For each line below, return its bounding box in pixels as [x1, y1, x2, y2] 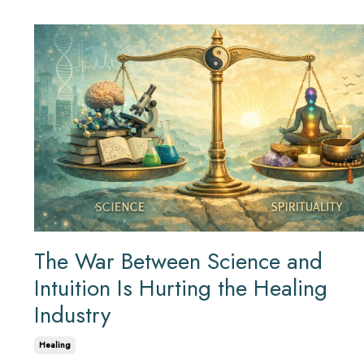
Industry [34, 298, 110, 332]
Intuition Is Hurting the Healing [34, 271, 327, 305]
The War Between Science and [34, 245, 323, 279]
